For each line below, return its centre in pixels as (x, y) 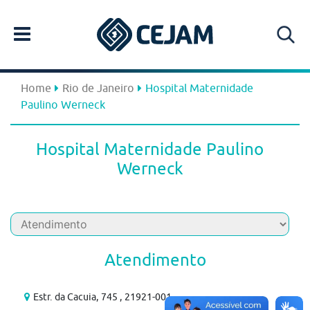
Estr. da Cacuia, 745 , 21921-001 (102, 297)
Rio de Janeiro (98, 88)
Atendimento (155, 259)
